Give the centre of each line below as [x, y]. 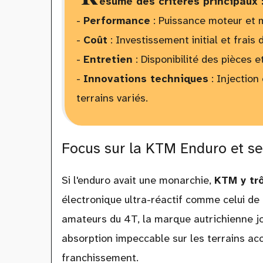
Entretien [108, 60]
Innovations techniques [146, 79]
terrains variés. [112, 98]
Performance [117, 21]
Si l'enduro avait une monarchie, [138, 181]
